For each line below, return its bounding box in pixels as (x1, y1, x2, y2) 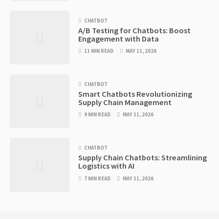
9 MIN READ (84, 111, 111, 118)
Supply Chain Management (78, 97, 172, 108)
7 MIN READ (84, 175, 111, 182)
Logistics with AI (78, 161, 135, 171)
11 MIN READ (84, 47, 114, 55)
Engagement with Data (78, 34, 159, 44)
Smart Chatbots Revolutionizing (78, 89, 193, 99)
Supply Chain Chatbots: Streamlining (78, 153, 207, 163)
